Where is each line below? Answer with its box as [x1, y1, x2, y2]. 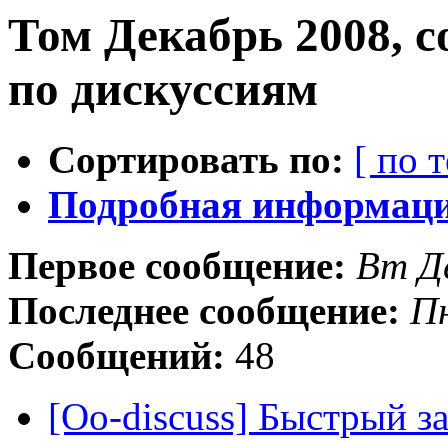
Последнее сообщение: [8, 289, 400, 333]
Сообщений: [8, 334, 225, 378]
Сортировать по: [48, 138, 344, 182]
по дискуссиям [8, 63, 318, 115]
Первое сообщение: [8, 244, 346, 288]
